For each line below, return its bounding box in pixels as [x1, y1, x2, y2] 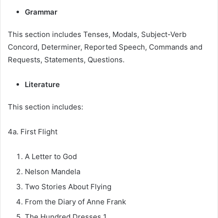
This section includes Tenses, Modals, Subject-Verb [8, 30, 186, 39]
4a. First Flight [8, 127, 57, 137]
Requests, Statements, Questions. [8, 55, 125, 65]
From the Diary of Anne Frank [25, 197, 126, 207]
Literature [25, 80, 60, 90]
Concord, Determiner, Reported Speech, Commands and [8, 42, 202, 52]
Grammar [25, 7, 57, 17]
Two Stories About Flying [25, 182, 111, 192]
